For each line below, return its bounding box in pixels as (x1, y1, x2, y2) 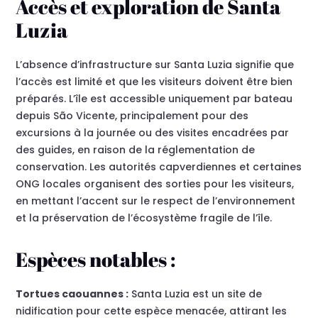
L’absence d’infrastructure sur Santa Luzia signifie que (16, 57, 295, 72)
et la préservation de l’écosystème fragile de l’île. (16, 211, 273, 226)
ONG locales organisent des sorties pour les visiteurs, (16, 177, 295, 192)
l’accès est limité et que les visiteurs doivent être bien (16, 75, 293, 89)
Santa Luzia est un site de (128, 287, 263, 302)
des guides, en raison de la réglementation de (16, 143, 256, 158)
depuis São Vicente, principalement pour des (16, 109, 249, 124)
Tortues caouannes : (16, 287, 129, 302)
